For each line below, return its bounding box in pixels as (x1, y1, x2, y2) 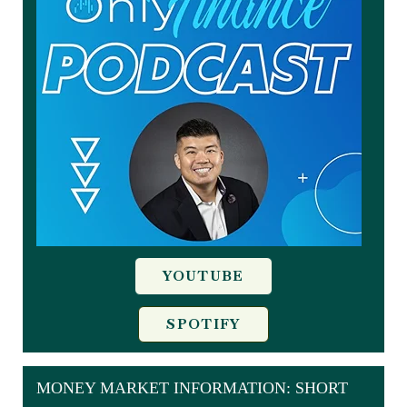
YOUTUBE (163, 266, 244, 285)
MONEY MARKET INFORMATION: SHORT (36, 378, 348, 397)
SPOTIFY (166, 314, 241, 333)
